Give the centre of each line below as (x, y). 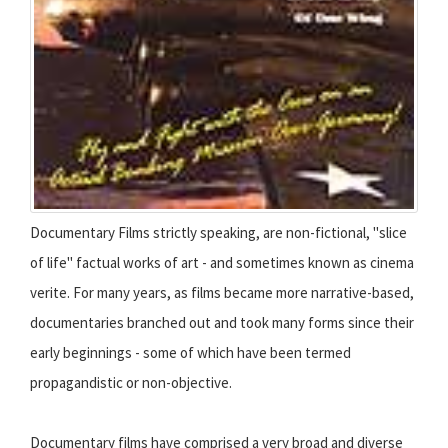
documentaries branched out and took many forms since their (222, 323)
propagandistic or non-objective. (131, 383)
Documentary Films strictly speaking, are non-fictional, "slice (218, 233)
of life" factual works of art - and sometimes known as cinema (222, 263)
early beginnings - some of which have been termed (190, 353)
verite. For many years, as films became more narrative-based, (222, 293)
